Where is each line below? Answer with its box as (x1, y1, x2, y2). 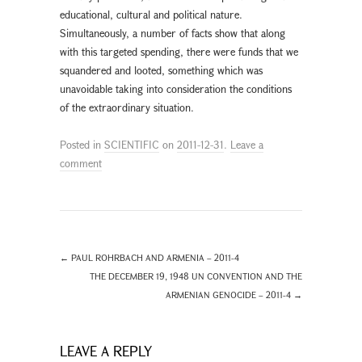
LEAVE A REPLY (60, 341, 152, 360)
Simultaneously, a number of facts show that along (60, 25, 285, 40)
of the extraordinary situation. (60, 99, 194, 115)
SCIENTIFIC (104, 137, 159, 152)
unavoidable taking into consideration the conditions (60, 81, 292, 96)
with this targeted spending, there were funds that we (60, 44, 298, 59)
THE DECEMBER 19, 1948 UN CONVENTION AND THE (90, 269, 302, 282)
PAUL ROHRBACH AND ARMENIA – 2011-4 (69, 250, 239, 263)
